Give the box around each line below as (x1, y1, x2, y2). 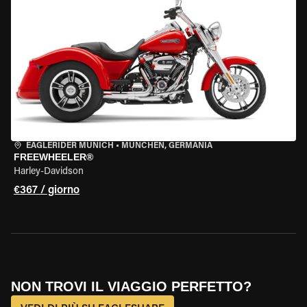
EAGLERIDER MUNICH (26, 142, 114, 150)
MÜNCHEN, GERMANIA (121, 142, 212, 150)
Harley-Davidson (14, 167, 84, 177)
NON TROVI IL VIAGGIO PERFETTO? (11, 279, 251, 294)
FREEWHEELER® (14, 151, 93, 162)
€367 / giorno (14, 185, 79, 196)
